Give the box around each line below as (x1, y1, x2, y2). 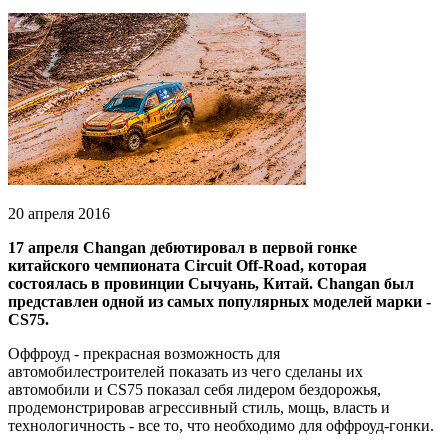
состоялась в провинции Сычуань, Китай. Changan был (8, 274, 414, 292)
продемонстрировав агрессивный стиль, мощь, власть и (8, 398, 390, 416)
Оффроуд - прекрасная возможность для (8, 344, 280, 362)
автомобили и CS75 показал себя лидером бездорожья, (8, 380, 381, 398)
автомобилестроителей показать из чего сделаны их (8, 362, 363, 380)
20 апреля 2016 (8, 204, 110, 222)
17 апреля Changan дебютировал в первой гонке (8, 238, 357, 256)
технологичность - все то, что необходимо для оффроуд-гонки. (8, 416, 434, 434)
